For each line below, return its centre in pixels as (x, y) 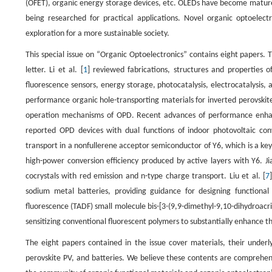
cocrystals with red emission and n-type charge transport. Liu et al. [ (146, 176)
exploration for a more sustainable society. (97, 34)
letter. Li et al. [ (54, 70)
